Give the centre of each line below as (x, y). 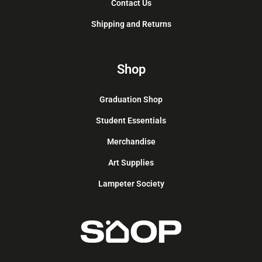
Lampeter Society (131, 184)
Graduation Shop (131, 100)
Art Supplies (131, 163)
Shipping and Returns (131, 24)
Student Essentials (131, 121)
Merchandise (131, 142)
